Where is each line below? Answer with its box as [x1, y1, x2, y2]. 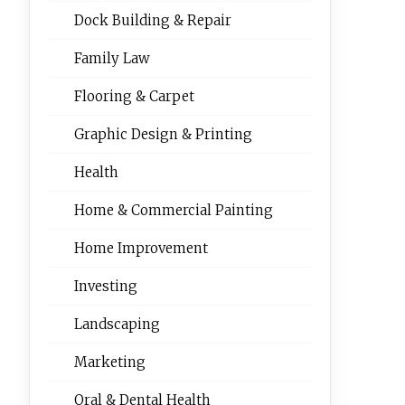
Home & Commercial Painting [73, 202, 273, 219]
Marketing [73, 353, 146, 371]
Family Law [73, 50, 150, 67]
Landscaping [73, 316, 160, 333]
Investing [73, 278, 137, 295]
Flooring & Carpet [73, 88, 194, 105]
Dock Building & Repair [73, 12, 231, 29]
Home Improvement [73, 240, 208, 257]
